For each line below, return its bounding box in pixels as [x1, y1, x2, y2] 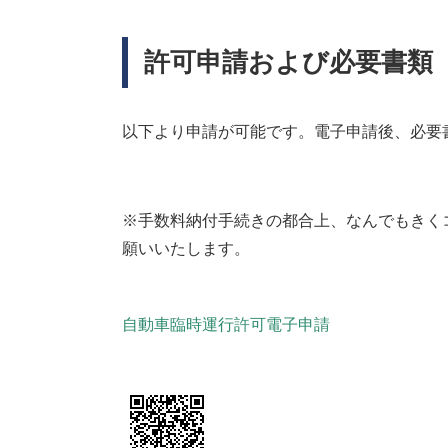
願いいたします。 [122, 239, 250, 257]
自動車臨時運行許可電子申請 [122, 315, 330, 333]
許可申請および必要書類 [144, 47, 433, 76]
